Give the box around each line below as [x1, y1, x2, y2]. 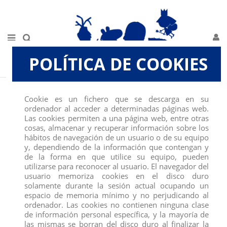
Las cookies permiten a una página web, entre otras [24, 113, 209, 123]
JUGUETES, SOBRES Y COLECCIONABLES [27, 83, 119, 89]
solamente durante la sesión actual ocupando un [24, 180, 209, 191]
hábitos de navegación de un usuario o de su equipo [24, 132, 209, 142]
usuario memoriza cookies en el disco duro [24, 171, 209, 181]
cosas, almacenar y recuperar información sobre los [24, 123, 209, 133]
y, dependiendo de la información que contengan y [24, 142, 209, 152]
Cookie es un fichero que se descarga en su [24, 94, 209, 104]
